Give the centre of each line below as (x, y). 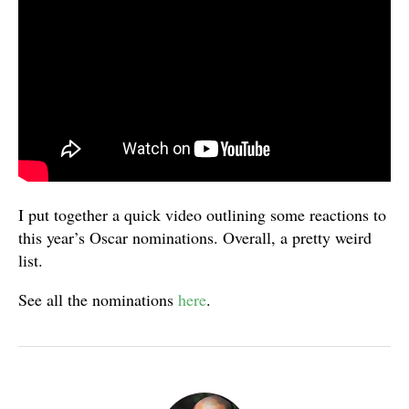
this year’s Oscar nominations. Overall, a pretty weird (195, 237)
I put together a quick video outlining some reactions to (202, 215)
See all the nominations (98, 299)
